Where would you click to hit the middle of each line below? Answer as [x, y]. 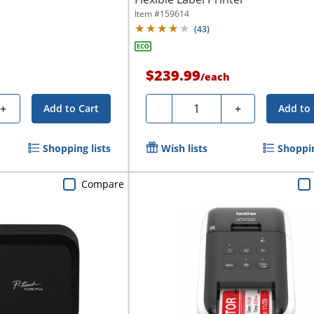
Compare [103, 184]
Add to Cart [71, 109]
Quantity [200, 107]
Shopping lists [77, 149]
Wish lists [185, 149]
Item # [148, 14]
